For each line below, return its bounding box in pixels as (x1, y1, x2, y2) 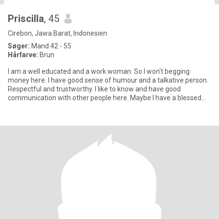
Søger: (8, 42, 30, 50)
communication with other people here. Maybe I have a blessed (8, 94, 201, 102)
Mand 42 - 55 (30, 42, 71, 50)
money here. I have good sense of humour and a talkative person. (8, 76, 208, 84)
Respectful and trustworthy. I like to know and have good (8, 85, 181, 93)
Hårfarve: (8, 51, 38, 59)
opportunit (8, 103, 40, 110)
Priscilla (8, 13, 44, 24)
